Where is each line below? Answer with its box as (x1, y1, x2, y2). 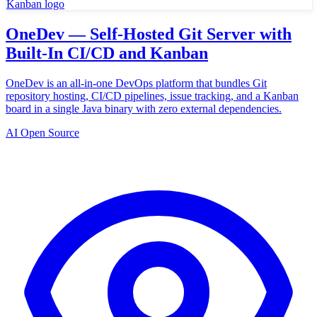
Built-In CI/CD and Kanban (6, 43, 208, 62)
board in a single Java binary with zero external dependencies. (6, 102, 282, 115)
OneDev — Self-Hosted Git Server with (6, 24, 292, 43)
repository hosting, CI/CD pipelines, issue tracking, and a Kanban (6, 89, 299, 102)
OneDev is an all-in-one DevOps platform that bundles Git (6, 76, 267, 89)
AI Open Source (6, 126, 79, 139)
